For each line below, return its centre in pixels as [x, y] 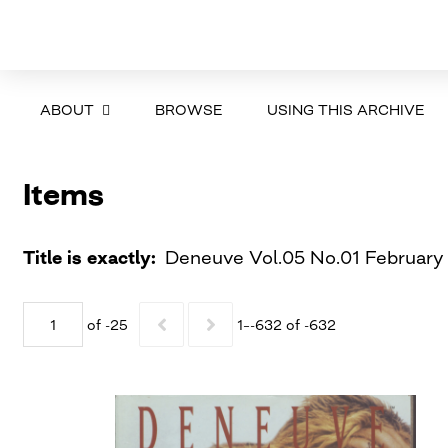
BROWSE [188, 109]
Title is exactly [86, 256]
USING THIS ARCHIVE [345, 109]
